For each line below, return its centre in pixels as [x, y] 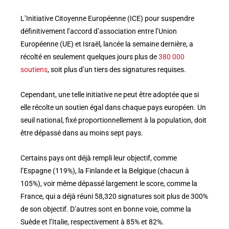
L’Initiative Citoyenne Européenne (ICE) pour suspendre [107, 18]
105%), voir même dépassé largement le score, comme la [109, 183]
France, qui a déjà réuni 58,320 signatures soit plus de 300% [114, 196]
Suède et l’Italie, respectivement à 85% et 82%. [92, 222]
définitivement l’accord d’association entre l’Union [99, 31]
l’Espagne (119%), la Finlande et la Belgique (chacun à [105, 170]
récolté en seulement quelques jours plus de [89, 56]
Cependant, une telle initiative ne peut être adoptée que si [110, 94]
